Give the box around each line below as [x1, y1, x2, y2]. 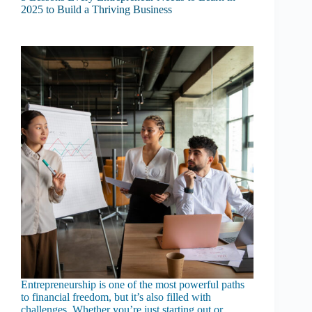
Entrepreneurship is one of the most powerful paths [21, 279, 244, 291]
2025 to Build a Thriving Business [21, 3, 172, 16]
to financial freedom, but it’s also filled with [21, 291, 211, 304]
